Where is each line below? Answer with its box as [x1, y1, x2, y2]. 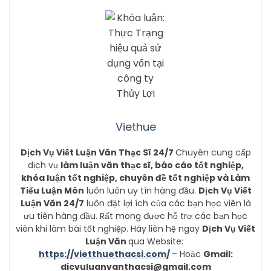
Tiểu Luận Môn [19, 184, 84, 197]
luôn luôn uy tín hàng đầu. [83, 184, 198, 197]
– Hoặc [171, 247, 203, 260]
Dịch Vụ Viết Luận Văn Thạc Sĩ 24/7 [20, 146, 175, 158]
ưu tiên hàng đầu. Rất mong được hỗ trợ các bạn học [24, 209, 247, 222]
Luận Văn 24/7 [20, 197, 84, 209]
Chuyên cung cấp [175, 146, 251, 158]
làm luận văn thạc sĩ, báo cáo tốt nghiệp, [60, 158, 244, 171]
